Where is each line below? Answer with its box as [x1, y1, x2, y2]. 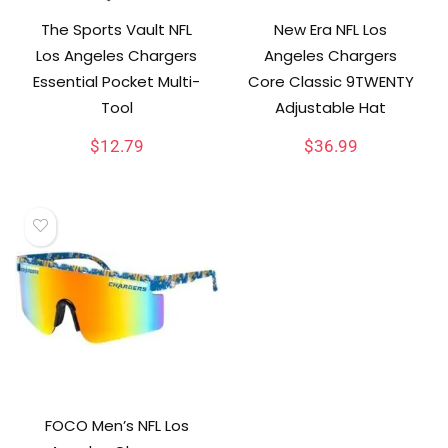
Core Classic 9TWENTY [247, 71, 414, 93]
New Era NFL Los [274, 19, 388, 41]
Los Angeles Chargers [36, 45, 198, 67]
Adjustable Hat [275, 97, 387, 119]
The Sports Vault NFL [41, 19, 193, 41]
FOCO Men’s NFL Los [44, 415, 189, 437]
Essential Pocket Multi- [33, 71, 201, 93]
